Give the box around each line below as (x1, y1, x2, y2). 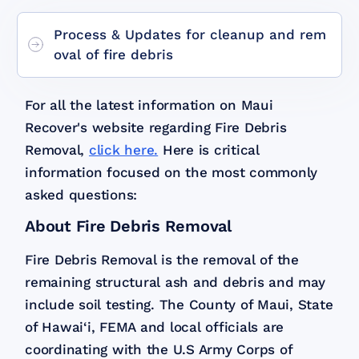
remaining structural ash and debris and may (25, 273, 325, 290)
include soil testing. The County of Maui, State (25, 296, 333, 313)
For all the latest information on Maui (25, 96, 273, 113)
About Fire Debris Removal (25, 216, 232, 236)
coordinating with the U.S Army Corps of (25, 341, 292, 357)
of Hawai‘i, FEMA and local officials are (25, 318, 284, 335)
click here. (88, 141, 159, 158)
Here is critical (158, 141, 260, 158)
